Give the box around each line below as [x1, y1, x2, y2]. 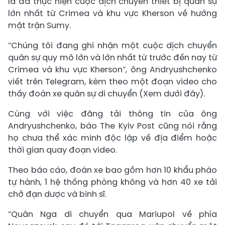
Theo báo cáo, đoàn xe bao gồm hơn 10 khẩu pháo [8, 164, 217, 176]
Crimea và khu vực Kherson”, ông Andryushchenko [8, 64, 217, 75]
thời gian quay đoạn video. [8, 144, 117, 156]
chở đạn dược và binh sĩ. [8, 188, 106, 200]
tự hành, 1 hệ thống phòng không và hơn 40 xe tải [8, 176, 217, 188]
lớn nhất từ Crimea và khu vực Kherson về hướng [8, 8, 217, 19]
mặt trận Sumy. [8, 20, 71, 31]
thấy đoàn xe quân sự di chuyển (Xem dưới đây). [8, 88, 205, 99]
